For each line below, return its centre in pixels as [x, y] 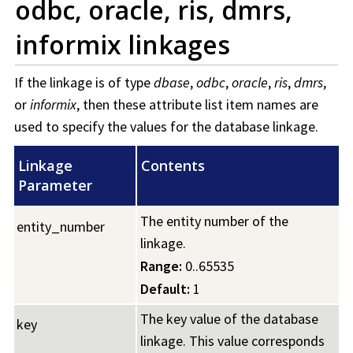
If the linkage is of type [84, 83]
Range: [161, 266]
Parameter [55, 186]
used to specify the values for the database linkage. [166, 127]
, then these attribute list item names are [197, 105]
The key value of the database [229, 319]
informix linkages [123, 45]
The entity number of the [214, 221]
